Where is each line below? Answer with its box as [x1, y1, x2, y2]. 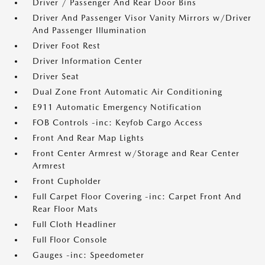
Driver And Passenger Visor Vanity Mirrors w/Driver [33, 13, 251, 23]
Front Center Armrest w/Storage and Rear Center [33, 148, 240, 159]
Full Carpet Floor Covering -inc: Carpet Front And [33, 192, 241, 202]
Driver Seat [33, 72, 79, 82]
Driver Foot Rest [33, 41, 101, 51]
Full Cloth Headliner [33, 219, 117, 230]
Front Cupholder [33, 176, 101, 186]
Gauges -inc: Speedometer [33, 250, 144, 260]
